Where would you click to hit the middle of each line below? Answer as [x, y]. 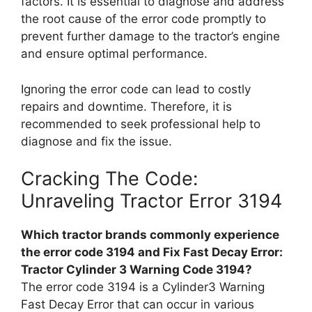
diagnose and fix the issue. [96, 141]
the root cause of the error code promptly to [143, 19]
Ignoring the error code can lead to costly [136, 89]
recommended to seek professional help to [141, 124]
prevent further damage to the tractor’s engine [150, 36]
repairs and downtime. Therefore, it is [126, 106]
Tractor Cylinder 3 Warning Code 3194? [136, 270]
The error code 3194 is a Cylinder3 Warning [143, 287]
